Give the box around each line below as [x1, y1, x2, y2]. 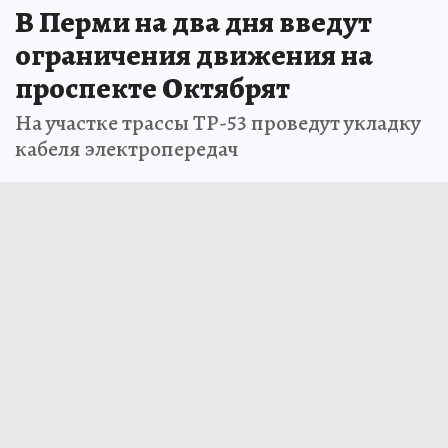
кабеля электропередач [15, 133, 238, 164]
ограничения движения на [15, 34, 373, 75]
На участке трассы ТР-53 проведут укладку [15, 107, 421, 138]
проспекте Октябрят [15, 67, 290, 108]
